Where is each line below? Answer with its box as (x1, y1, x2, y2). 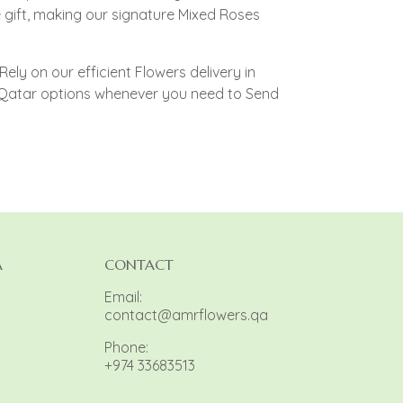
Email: (103, 288, 142, 307)
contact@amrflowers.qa (103, 306, 268, 325)
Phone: (103, 338, 148, 357)
